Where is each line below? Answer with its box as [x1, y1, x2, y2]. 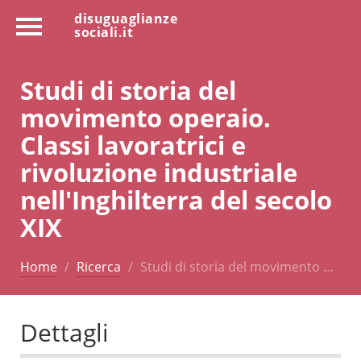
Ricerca [77, 257, 121, 276]
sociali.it [74, 23, 133, 41]
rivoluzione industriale [20, 154, 297, 189]
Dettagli [20, 316, 109, 350]
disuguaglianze [74, 10, 177, 27]
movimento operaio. [20, 99, 271, 135]
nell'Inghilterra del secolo [20, 181, 332, 217]
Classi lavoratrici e [20, 127, 246, 162]
